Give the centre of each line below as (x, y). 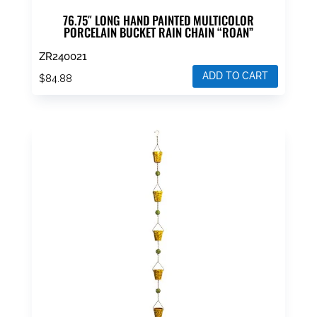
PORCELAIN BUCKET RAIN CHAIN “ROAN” (158, 33)
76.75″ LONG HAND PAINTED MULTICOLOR (158, 21)
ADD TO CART (236, 76)
